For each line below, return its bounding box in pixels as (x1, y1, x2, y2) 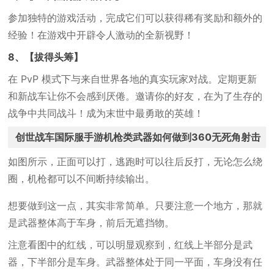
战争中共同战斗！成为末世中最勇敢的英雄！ (8, 107, 204, 119)
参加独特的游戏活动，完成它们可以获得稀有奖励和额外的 (8, 12, 263, 24)
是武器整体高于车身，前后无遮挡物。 (8, 217, 175, 229)
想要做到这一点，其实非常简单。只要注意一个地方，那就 (8, 199, 263, 212)
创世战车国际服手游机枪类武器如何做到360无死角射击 (15, 131, 261, 143)
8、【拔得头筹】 (8, 51, 84, 63)
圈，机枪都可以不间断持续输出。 (8, 172, 155, 185)
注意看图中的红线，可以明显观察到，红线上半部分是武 (8, 239, 253, 251)
